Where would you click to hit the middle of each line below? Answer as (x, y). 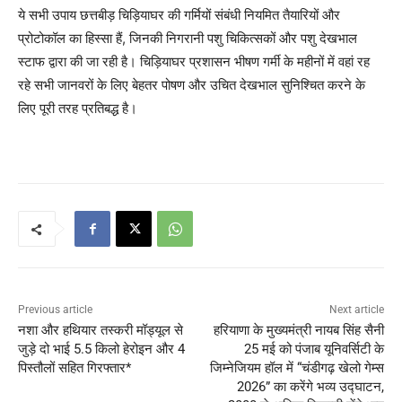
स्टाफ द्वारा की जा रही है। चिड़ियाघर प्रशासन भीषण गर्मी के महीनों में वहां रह (194, 62)
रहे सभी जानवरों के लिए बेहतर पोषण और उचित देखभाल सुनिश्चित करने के (192, 85)
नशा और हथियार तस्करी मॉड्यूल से (100, 331)
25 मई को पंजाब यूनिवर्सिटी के (314, 350)
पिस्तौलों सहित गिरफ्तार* (74, 368)
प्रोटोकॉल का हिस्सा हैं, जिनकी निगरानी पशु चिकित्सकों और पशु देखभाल (188, 39)
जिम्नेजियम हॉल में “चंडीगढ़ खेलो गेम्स (297, 368)
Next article (356, 310)
